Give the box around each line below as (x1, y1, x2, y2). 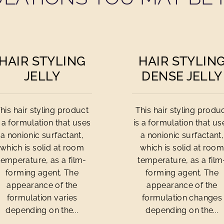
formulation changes (141, 193, 222, 202)
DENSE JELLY (141, 68, 222, 83)
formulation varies (6, 193, 77, 202)
